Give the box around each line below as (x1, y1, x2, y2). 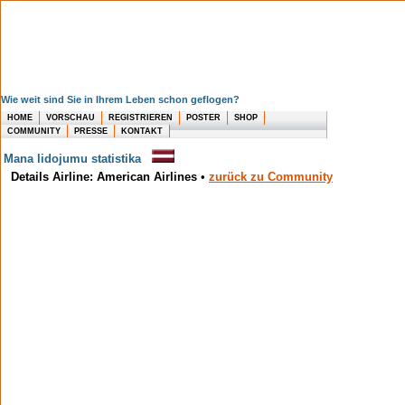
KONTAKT (121, 126, 163, 136)
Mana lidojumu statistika (4, 152, 152, 165)
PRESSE (74, 126, 108, 136)
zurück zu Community (209, 170, 333, 184)
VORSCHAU (46, 113, 95, 123)
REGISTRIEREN (108, 113, 173, 123)
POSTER (186, 113, 221, 123)
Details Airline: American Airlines (11, 170, 197, 184)
